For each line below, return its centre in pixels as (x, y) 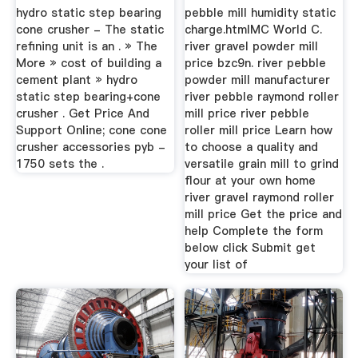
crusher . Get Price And (82, 113)
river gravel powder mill (252, 46)
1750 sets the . (60, 163)
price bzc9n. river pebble (256, 63)
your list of (217, 264)
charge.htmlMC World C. (254, 29)
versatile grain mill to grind (262, 163)
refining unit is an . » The (86, 46)
